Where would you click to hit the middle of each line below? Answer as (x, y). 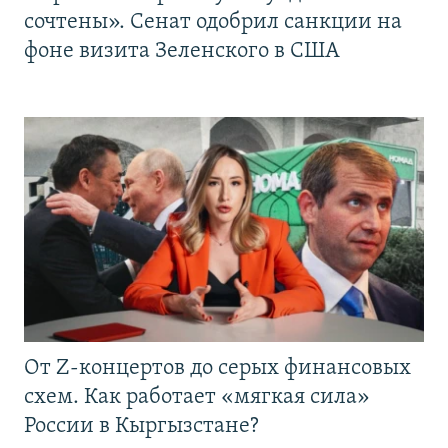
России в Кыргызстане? (141, 427)
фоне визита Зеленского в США (182, 52)
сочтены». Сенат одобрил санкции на (213, 23)
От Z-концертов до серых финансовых (217, 369)
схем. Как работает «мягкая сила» (197, 398)
